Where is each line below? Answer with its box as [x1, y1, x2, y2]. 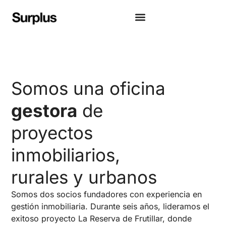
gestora [11, 100, 78, 122]
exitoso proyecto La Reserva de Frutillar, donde [11, 213, 192, 224]
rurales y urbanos [11, 166, 157, 188]
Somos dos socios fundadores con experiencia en [11, 189, 202, 200]
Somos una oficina [11, 78, 166, 99]
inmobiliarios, [11, 144, 121, 166]
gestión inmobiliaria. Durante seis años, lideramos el [11, 201, 210, 212]
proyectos [11, 122, 93, 144]
